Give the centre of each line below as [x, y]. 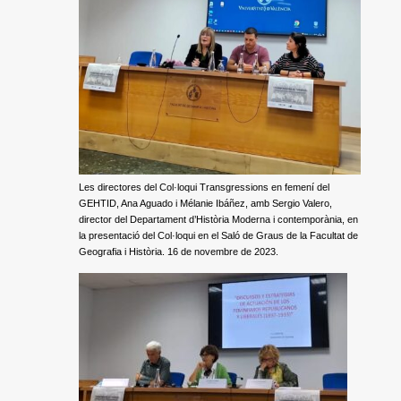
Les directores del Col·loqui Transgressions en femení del [204, 187]
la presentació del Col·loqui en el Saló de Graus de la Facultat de [218, 235]
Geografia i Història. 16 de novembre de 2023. [179, 252]
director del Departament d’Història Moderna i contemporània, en [218, 219]
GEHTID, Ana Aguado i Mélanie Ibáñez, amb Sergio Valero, [205, 203]
